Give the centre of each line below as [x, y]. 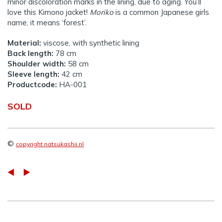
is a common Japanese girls [161, 12]
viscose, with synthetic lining [90, 43]
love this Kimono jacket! [49, 12]
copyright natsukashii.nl [50, 144]
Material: [24, 43]
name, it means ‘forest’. [47, 23]
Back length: [30, 54]
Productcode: [32, 85]
